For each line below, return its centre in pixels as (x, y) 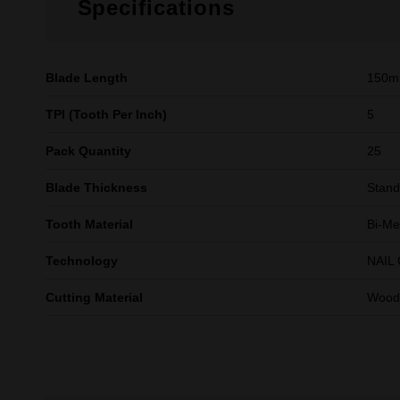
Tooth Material (89, 224)
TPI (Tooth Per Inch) (106, 114)
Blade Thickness (96, 187)
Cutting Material (94, 297)
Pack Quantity (88, 151)
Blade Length (86, 78)
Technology (81, 261)
